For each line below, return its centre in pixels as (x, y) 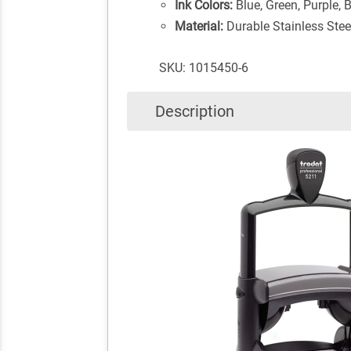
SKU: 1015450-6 (203, 67)
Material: (199, 26)
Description (195, 111)
